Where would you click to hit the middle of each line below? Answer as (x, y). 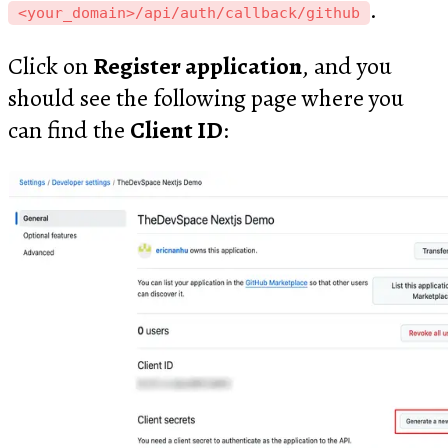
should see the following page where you (206, 97)
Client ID (176, 129)
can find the (69, 129)
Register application (197, 65)
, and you (347, 65)
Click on (50, 65)
